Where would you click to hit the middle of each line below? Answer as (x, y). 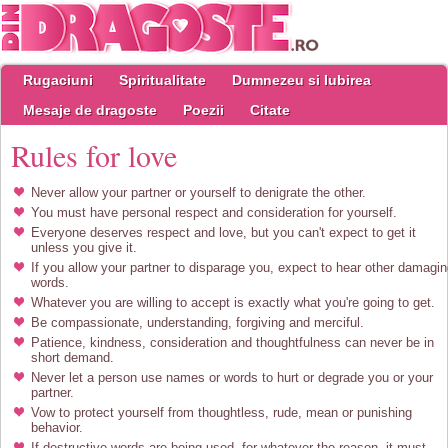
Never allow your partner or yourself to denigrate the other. (198, 192)
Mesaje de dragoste (90, 110)
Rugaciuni (58, 80)
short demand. (72, 357)
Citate (270, 110)
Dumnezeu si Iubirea (301, 80)
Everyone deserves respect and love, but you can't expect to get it (223, 232)
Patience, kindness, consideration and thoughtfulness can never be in (232, 342)
